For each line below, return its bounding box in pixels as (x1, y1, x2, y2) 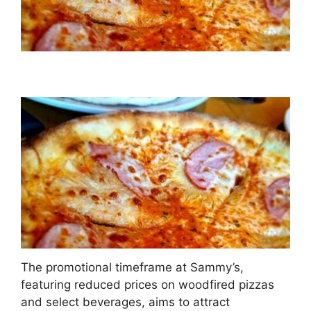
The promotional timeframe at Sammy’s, (21, 260, 244, 274)
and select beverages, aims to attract (21, 294, 230, 309)
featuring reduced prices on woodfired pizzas (21, 277, 274, 292)
